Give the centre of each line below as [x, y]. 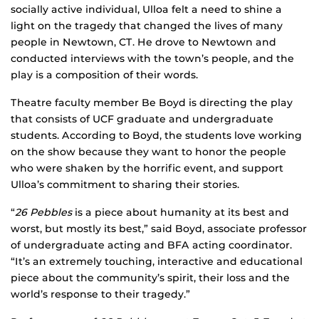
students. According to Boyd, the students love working [156, 136]
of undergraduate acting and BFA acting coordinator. [151, 245]
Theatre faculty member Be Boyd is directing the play [152, 103]
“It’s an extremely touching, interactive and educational [157, 262]
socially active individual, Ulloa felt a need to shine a [146, 10]
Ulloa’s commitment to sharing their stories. [125, 185]
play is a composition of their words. [104, 75]
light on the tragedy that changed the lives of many [147, 26]
